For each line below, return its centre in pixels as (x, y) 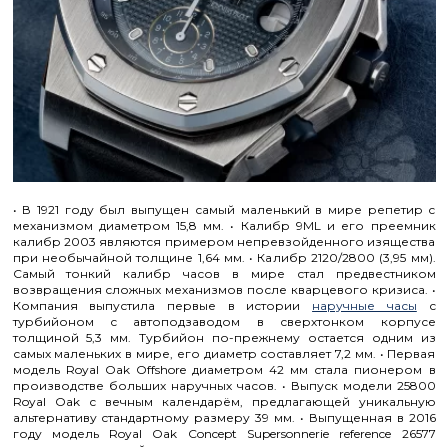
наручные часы (364, 305)
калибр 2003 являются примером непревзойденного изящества (224, 241)
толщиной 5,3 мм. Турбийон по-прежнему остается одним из (224, 337)
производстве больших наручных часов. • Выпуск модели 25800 (224, 385)
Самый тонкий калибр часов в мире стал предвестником (224, 273)
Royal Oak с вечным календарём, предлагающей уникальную (224, 401)
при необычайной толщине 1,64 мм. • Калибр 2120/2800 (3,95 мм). (224, 257)
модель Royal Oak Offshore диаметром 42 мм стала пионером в (224, 369)
